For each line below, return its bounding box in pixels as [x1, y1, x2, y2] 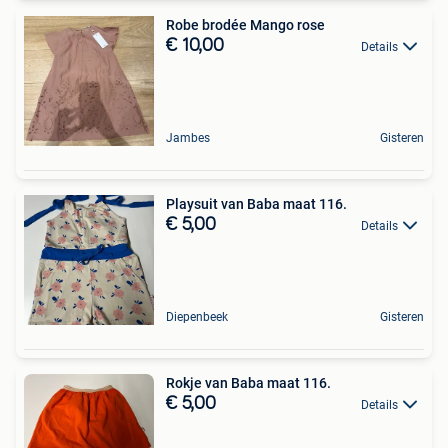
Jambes [166, 130, 210, 145]
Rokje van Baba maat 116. [166, 374, 331, 391]
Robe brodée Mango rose [166, 16, 325, 33]
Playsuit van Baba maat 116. [166, 195, 347, 212]
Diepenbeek [166, 309, 228, 324]
